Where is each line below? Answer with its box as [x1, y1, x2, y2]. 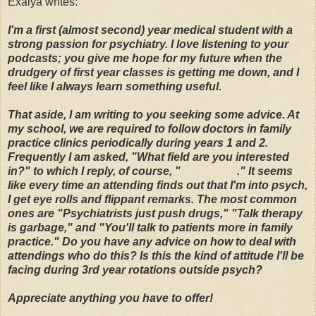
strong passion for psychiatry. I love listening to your [8, 37, 288, 50]
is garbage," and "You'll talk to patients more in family [8, 221, 293, 233]
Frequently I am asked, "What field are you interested [8, 150, 289, 163]
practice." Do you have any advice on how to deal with [8, 235, 296, 248]
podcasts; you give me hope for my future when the [8, 51, 282, 64]
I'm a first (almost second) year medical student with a [8, 23, 293, 36]
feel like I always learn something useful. [8, 80, 221, 92]
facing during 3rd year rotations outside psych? [8, 263, 262, 276]
